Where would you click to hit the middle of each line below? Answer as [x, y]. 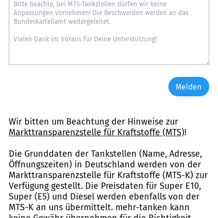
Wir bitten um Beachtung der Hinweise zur [93, 121]
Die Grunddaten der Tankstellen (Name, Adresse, [105, 154]
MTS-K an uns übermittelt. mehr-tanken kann [99, 207]
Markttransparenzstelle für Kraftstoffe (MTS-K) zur [108, 175]
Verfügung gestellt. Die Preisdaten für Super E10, [105, 186]
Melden [189, 87]
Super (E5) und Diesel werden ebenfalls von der [104, 196]
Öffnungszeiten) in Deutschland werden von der [105, 164]
